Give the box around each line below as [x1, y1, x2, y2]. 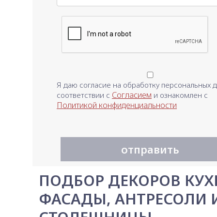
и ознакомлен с [152, 90, 208, 101]
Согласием [112, 90, 152, 101]
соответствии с [57, 90, 112, 101]
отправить [121, 141, 179, 156]
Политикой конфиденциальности [57, 100, 177, 111]
